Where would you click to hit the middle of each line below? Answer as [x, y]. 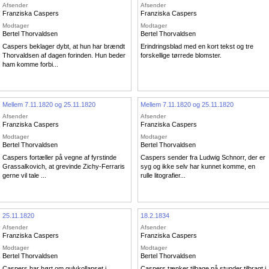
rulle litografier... [163, 176]
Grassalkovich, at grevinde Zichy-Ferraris [64, 167]
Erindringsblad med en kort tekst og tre [197, 47]
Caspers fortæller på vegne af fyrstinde [59, 158]
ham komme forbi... [30, 65]
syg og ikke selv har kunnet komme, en [198, 167]
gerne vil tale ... [24, 176]
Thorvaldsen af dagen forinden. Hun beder [64, 56]
